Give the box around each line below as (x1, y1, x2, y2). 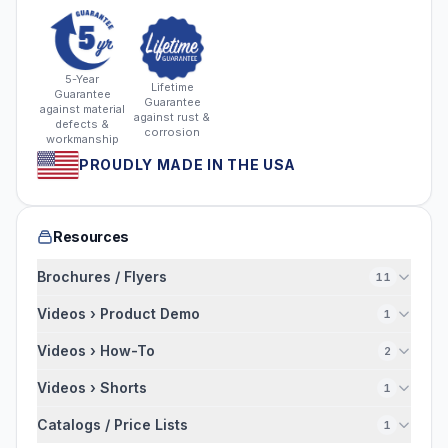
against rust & (134, 109, 210, 124)
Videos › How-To (37, 342, 155, 359)
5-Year (65, 72, 99, 86)
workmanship (45, 132, 119, 146)
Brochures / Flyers (37, 268, 167, 285)
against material (39, 102, 125, 116)
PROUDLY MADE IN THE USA (79, 156, 297, 173)
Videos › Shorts (37, 379, 147, 396)
